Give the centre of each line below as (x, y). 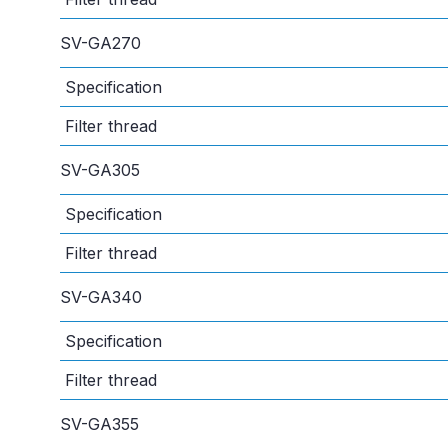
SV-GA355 (99, 424)
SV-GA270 (100, 43)
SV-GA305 (100, 170)
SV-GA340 (101, 297)
